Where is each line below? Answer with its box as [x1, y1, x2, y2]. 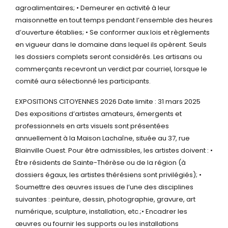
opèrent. [157, 40, 187, 49]
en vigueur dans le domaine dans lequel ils [15, 40, 157, 49]
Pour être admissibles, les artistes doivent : [67, 146, 209, 155]
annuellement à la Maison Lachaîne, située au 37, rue [15, 133, 190, 143]
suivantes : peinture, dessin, [15, 194, 106, 204]
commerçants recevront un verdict [15, 64, 131, 74]
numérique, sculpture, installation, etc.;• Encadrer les [15, 207, 187, 216]
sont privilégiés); [141, 170, 197, 180]
